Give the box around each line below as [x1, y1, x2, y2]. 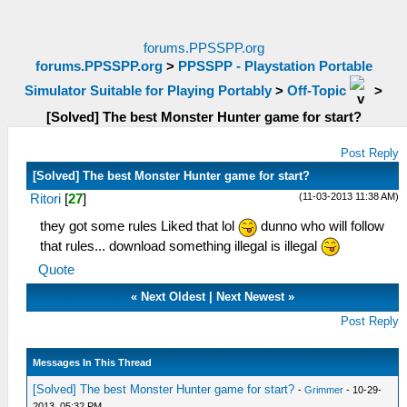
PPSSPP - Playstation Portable [177, 59, 372, 74]
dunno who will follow [257, 219, 384, 233]
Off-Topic [287, 83, 346, 98]
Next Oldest [141, 290, 206, 304]
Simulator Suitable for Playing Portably [25, 83, 272, 98]
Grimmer [304, 384, 344, 396]
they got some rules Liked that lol [40, 219, 238, 233]
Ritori [30, 192, 61, 206]
